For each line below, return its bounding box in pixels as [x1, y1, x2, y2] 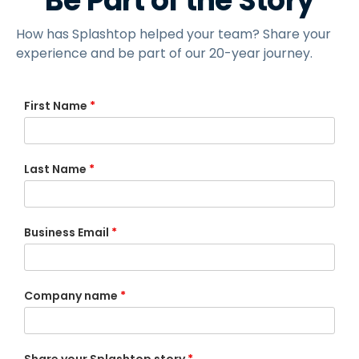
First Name [24, 97, 87, 114]
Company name [24, 288, 118, 305]
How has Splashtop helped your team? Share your [16, 24, 331, 43]
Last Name [24, 160, 87, 177]
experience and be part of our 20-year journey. [16, 43, 313, 63]
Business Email [24, 224, 109, 240]
